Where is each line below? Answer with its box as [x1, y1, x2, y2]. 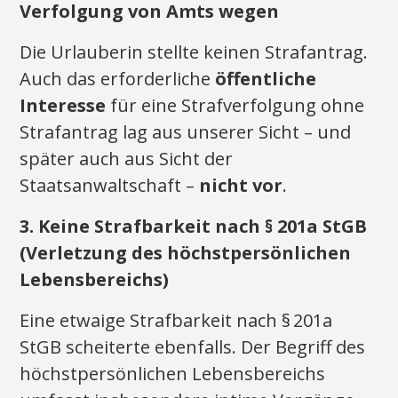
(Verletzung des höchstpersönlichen [20, 241, 352, 265]
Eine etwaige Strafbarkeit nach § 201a [20, 308, 333, 332]
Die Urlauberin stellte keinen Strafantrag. [20, 40, 369, 64]
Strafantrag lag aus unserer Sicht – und [20, 120, 352, 144]
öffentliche [215, 67, 317, 91]
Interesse [20, 93, 107, 117]
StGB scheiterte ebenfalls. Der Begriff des [20, 335, 366, 359]
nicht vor [199, 173, 283, 197]
